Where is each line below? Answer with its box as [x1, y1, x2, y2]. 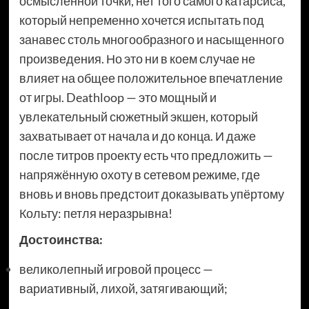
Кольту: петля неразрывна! [19, 206, 172, 221]
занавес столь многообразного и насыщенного [19, 32, 284, 48]
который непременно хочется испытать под [19, 12, 264, 28]
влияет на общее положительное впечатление [19, 70, 283, 86]
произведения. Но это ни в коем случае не [19, 51, 255, 67]
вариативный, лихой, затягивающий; [19, 281, 228, 297]
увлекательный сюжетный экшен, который [19, 109, 258, 125]
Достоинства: [19, 232, 103, 248]
